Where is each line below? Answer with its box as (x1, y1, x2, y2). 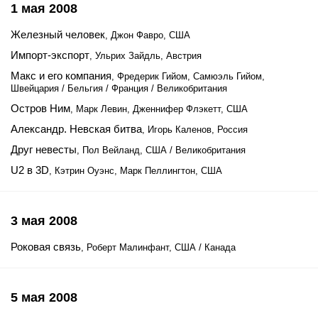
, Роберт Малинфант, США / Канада (81, 242, 236, 253)
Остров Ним (11, 102, 70, 114)
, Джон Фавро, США (105, 30, 190, 40)
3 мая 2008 (11, 214, 77, 228)
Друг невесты (11, 143, 77, 155)
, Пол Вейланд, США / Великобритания (77, 145, 246, 155)
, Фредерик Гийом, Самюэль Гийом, (111, 71, 265, 82)
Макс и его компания (11, 70, 111, 82)
